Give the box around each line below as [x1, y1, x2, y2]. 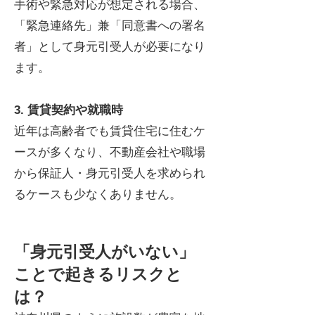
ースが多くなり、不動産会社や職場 [14, 146, 205, 159]
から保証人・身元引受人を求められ [14, 167, 205, 180]
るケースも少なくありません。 [14, 188, 181, 201]
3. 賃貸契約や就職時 [14, 103, 123, 117]
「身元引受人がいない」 [14, 243, 195, 261]
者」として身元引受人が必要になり [14, 40, 205, 53]
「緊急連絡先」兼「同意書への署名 [14, 19, 205, 32]
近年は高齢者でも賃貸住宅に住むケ [14, 124, 205, 138]
